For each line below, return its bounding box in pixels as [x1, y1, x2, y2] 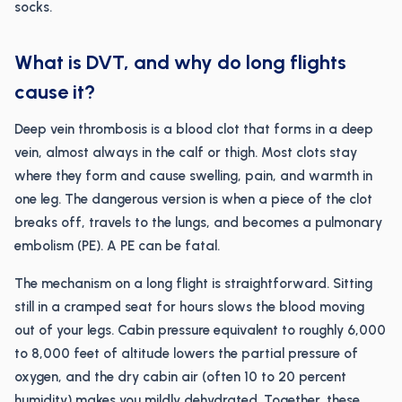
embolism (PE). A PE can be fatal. [14, 238, 220, 254]
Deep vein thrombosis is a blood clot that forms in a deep [14, 121, 373, 137]
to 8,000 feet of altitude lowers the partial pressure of [14, 345, 358, 362]
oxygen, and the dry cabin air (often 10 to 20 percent [14, 369, 346, 385]
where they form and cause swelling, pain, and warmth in [14, 168, 372, 184]
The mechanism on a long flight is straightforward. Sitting [14, 275, 372, 292]
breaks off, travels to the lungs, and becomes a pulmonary [14, 214, 382, 231]
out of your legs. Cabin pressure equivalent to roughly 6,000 [14, 322, 386, 338]
